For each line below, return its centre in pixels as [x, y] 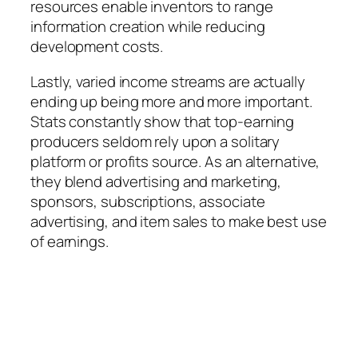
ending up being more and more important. [171, 101]
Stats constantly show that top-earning [163, 121]
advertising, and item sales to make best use [179, 221]
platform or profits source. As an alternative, [175, 161]
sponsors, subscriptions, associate [148, 201]
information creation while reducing [148, 27]
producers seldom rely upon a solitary [155, 141]
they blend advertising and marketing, [156, 181]
